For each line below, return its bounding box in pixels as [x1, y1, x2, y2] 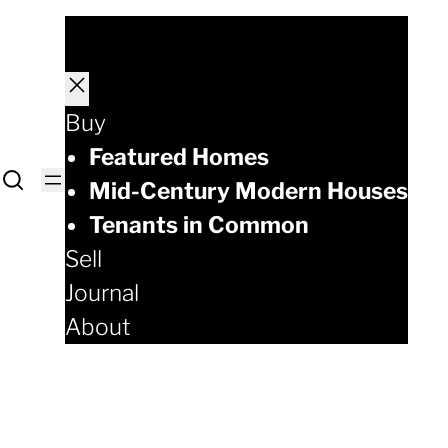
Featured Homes [89, 143, 269, 171]
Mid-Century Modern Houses [89, 177, 408, 205]
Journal [65, 279, 139, 307]
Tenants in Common [89, 211, 309, 239]
